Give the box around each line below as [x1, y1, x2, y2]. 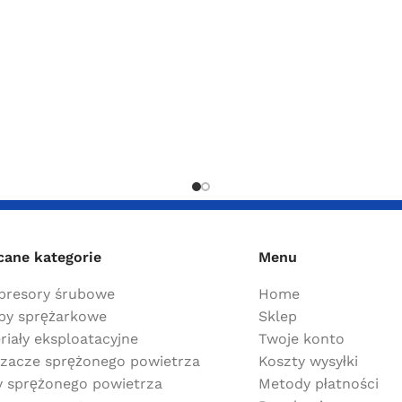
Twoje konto [258, 330, 345, 348]
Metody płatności [258, 375, 379, 393]
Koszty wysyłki [258, 353, 358, 371]
